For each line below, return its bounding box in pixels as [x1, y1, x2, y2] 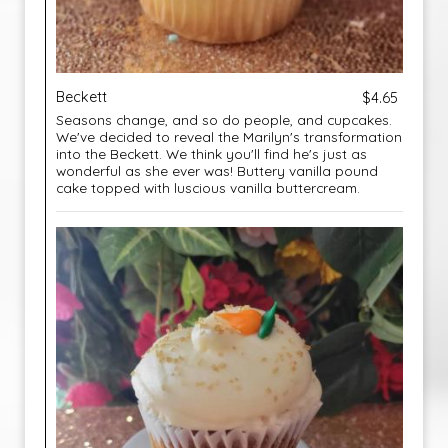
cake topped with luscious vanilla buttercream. [56, 179, 360, 196]
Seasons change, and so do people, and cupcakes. [56, 111, 392, 128]
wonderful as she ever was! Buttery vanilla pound [56, 162, 378, 179]
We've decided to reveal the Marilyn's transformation [56, 128, 402, 145]
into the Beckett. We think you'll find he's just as [56, 145, 367, 162]
